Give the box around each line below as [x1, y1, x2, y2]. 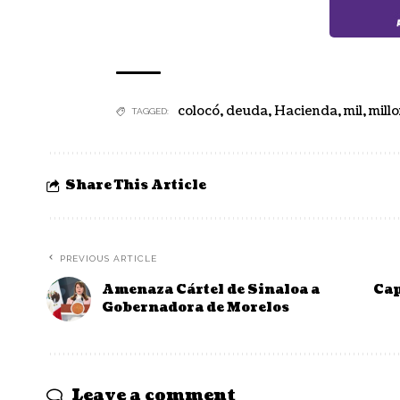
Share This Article [65, 177, 206, 195]
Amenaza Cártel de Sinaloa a [102, 281, 320, 299]
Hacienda [274, 103, 337, 121]
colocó [178, 103, 220, 121]
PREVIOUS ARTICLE [60, 254, 157, 264]
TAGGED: [131, 106, 169, 117]
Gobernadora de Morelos [102, 299, 289, 317]
